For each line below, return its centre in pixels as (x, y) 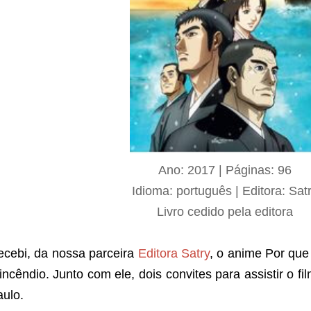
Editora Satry (174, 253)
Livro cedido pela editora (225, 211)
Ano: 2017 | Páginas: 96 (225, 170)
